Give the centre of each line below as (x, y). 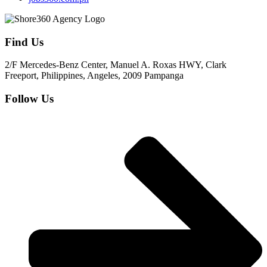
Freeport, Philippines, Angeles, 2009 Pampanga (94, 76)
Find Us (24, 42)
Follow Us (29, 99)
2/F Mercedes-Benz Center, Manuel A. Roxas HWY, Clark (116, 65)
